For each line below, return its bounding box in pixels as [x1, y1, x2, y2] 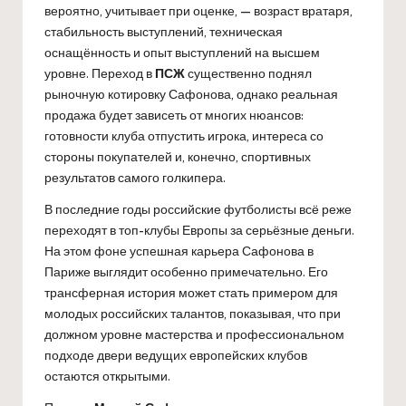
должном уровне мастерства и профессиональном [44, 325, 344, 343]
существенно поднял [185, 64, 312, 82]
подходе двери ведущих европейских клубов [44, 346, 307, 363]
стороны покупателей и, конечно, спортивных [44, 148, 311, 165]
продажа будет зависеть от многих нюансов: [44, 106, 304, 123]
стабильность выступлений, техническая [44, 23, 283, 40]
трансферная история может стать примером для [44, 284, 338, 301]
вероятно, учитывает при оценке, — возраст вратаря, [44, 2, 353, 19]
